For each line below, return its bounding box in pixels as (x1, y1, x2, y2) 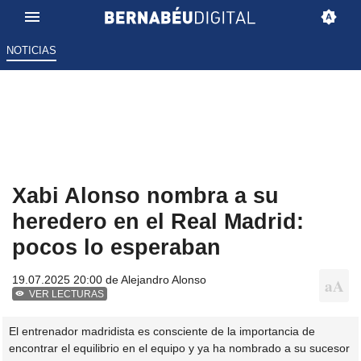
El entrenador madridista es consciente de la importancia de (9, 324, 315, 338)
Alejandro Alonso (121, 273, 206, 287)
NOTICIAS (6, 44, 56, 57)
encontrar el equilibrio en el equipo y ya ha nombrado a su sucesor (9, 341, 350, 355)
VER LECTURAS (29, 288, 105, 301)
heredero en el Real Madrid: (12, 209, 304, 234)
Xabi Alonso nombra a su (12, 183, 279, 209)
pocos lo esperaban (12, 234, 221, 260)
